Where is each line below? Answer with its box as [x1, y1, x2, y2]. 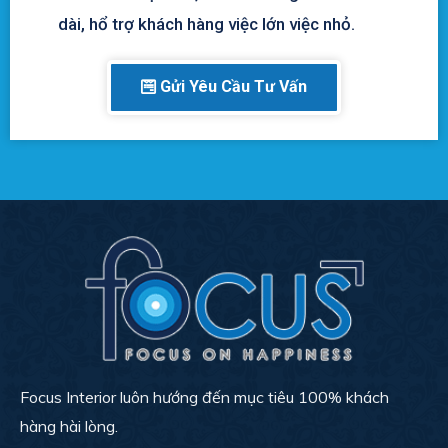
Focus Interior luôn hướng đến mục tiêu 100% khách [20, 387, 389, 408]
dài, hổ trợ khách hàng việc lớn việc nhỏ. [57, 13, 355, 34]
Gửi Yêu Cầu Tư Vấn [160, 76, 307, 96]
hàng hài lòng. [20, 416, 118, 437]
